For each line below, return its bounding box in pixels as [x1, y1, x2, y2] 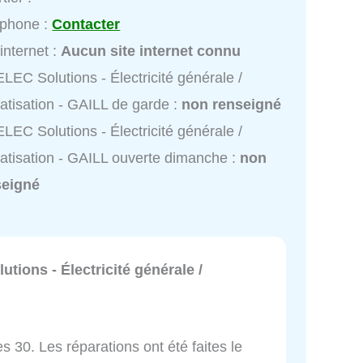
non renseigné [181, 96, 282, 113]
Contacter [52, 15, 121, 32]
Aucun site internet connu [61, 42, 241, 59]
